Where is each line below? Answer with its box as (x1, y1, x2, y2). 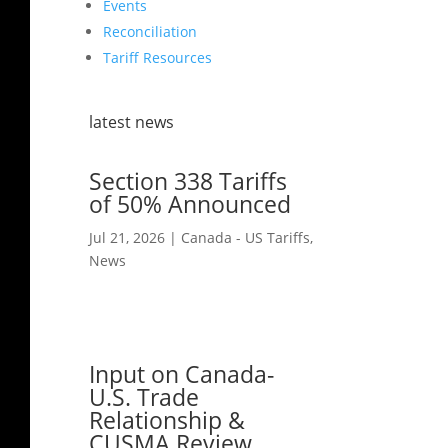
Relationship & (89, 403, 246, 436)
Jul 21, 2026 (89, 227, 166, 247)
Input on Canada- (89, 357, 275, 390)
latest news (89, 111, 175, 134)
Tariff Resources (103, 47, 213, 67)
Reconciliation (103, 21, 198, 41)
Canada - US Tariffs (181, 227, 311, 247)
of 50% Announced (89, 187, 292, 220)
